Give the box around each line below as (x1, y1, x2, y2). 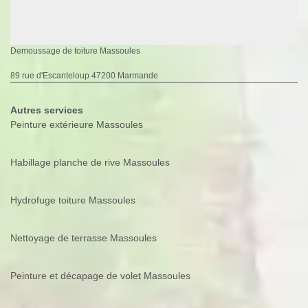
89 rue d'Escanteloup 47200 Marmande (10, 71, 158, 81)
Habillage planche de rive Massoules (10, 157, 170, 168)
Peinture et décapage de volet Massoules (10, 270, 190, 282)
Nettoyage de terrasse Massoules (10, 232, 157, 244)
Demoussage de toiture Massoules (10, 46, 140, 56)
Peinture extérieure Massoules (10, 119, 143, 131)
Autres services (10, 104, 83, 116)
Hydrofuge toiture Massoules (10, 195, 135, 206)
